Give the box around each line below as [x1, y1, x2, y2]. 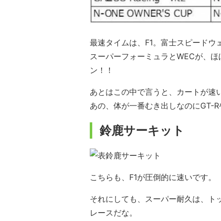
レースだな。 [90, 208, 137, 218]
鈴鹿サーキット [100, 123, 184, 138]
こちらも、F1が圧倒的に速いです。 [90, 172, 216, 183]
